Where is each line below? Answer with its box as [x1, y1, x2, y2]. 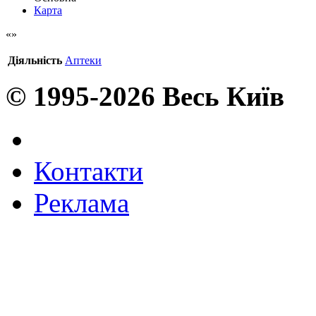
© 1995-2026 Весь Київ [6, 80, 284, 111]
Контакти [34, 155, 143, 186]
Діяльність [8, 54, 62, 66]
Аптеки [65, 54, 102, 66]
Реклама [34, 187, 129, 218]
